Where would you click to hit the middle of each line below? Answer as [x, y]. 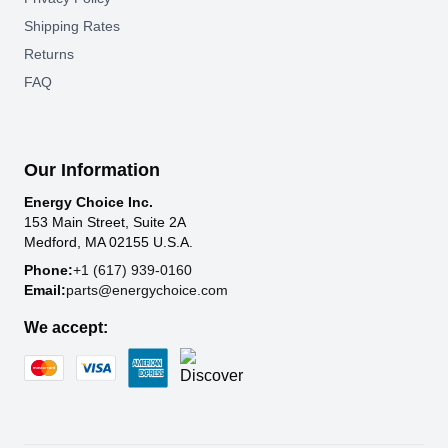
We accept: [66, 327]
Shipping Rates [72, 26]
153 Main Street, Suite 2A [105, 222]
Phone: [48, 270]
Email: [45, 290]
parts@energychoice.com [147, 290]
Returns [49, 54]
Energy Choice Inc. [88, 202]
